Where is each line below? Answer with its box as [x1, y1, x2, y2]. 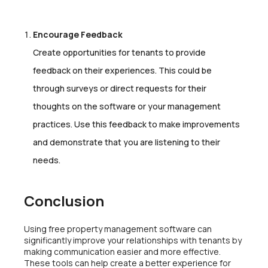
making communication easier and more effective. [24, 245, 221, 257]
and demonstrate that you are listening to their [33, 136, 220, 148]
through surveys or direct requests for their [33, 82, 206, 94]
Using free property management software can [24, 223, 212, 234]
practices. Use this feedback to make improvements [33, 118, 240, 130]
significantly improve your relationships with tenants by [24, 234, 242, 246]
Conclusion [24, 190, 104, 211]
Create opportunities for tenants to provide [33, 46, 206, 58]
